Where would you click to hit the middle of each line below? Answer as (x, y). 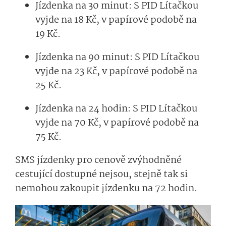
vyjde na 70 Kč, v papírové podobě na (117, 123)
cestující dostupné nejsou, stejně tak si (101, 174)
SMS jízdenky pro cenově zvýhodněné (98, 160)
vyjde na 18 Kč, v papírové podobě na (116, 20)
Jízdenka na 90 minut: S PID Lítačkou (117, 57)
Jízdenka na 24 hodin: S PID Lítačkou (116, 109)
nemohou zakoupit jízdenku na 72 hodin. (107, 188)
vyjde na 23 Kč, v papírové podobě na (116, 71)
